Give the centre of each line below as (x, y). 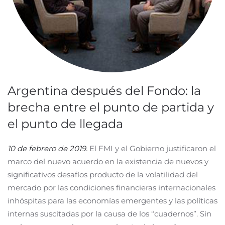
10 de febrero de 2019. (47, 148)
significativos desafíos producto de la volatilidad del (103, 175)
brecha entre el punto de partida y (111, 107)
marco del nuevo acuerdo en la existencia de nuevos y (108, 161)
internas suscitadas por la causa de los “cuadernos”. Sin (109, 214)
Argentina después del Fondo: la (104, 91)
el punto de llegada (65, 124)
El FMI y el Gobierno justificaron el (152, 148)
